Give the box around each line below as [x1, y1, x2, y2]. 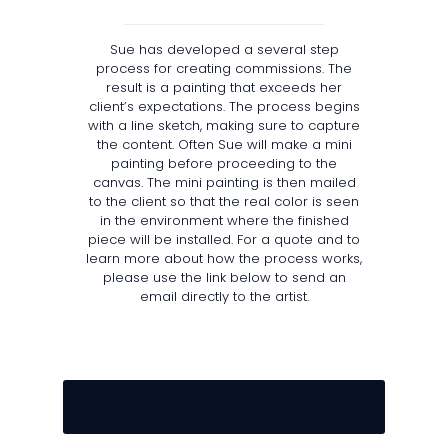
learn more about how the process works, [86, 248, 362, 268]
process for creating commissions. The [96, 58, 352, 78]
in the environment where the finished [99, 210, 349, 230]
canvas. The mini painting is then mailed [92, 172, 356, 192]
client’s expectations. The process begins [88, 96, 360, 116]
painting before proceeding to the [111, 153, 337, 173]
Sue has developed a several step [109, 39, 339, 59]
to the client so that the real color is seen [89, 191, 359, 211]
